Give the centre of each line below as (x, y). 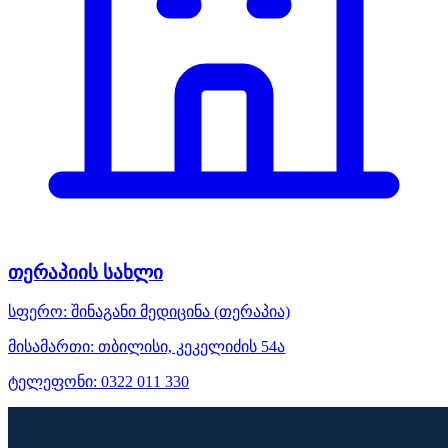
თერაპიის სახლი (85, 272)
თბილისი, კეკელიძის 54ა (189, 347)
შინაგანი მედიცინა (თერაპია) (180, 312)
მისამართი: (51, 347)
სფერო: (37, 312)
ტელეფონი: (52, 382)
